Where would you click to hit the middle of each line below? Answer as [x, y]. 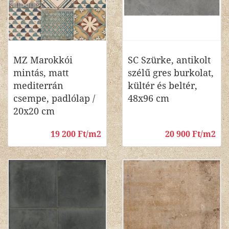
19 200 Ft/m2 [76, 134]
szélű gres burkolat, [171, 73]
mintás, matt [41, 73]
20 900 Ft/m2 [190, 134]
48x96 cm [148, 98]
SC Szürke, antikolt [169, 60]
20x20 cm [34, 111]
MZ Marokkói [43, 60]
